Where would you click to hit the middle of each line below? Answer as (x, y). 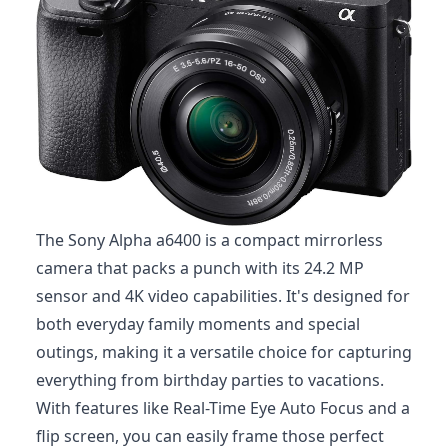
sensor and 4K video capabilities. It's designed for (223, 295)
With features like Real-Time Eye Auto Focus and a (223, 407)
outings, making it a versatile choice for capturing (224, 351)
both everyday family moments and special (198, 323)
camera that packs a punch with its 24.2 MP (200, 267)
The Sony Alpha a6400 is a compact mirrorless (209, 239)
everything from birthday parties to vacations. (210, 379)
